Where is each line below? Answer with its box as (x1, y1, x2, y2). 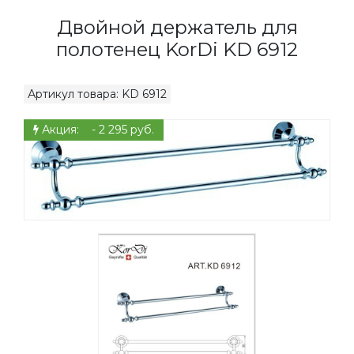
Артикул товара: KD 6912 (28, 87, 167, 101)
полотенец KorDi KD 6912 (56, 38, 298, 61)
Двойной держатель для (56, 16, 298, 39)
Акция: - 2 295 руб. (39, 122, 154, 137)
